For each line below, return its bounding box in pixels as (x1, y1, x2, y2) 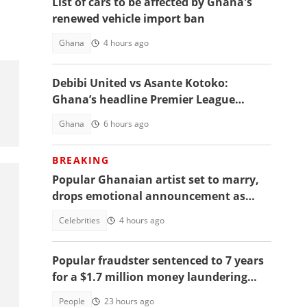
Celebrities (59, 214, 100, 226)
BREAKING (52, 153, 109, 167)
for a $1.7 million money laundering (52, 269, 247, 284)
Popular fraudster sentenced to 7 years (52, 253, 264, 268)
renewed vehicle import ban (52, 11, 205, 26)
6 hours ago (103, 118, 149, 130)
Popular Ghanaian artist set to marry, (52, 172, 259, 187)
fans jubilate (52, 205, 121, 220)
